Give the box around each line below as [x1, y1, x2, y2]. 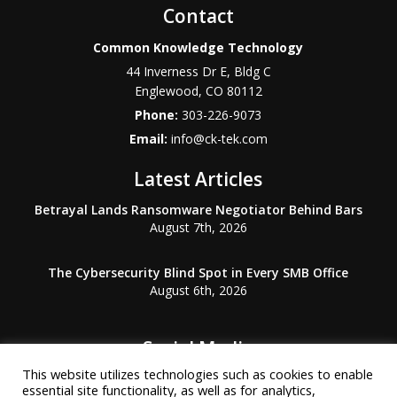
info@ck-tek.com [170, 130, 268, 147]
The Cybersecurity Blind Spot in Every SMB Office [48, 264, 349, 281]
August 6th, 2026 [149, 282, 247, 299]
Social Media [143, 336, 254, 361]
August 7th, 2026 [149, 219, 247, 236]
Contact [162, 4, 234, 28]
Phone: [135, 106, 183, 123]
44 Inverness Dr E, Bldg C [125, 63, 271, 80]
